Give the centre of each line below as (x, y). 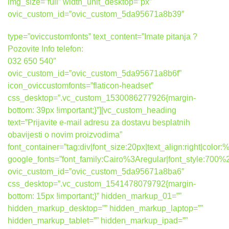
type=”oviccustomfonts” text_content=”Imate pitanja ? (102, 37)
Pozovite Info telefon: (45, 49)
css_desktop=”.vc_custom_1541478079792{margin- (102, 184)
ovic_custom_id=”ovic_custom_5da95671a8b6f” (95, 73)
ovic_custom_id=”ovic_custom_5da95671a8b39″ (96, 14)
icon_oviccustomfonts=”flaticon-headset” (81, 86)
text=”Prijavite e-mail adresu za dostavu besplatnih (99, 122)
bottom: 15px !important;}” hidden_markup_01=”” (95, 196)
